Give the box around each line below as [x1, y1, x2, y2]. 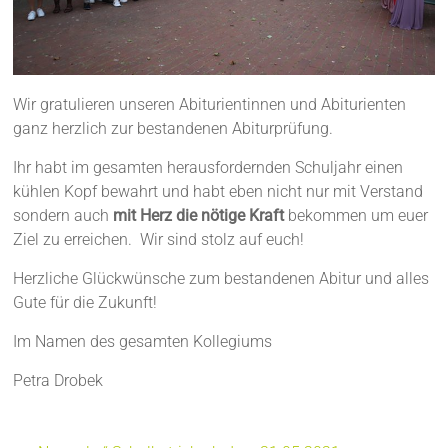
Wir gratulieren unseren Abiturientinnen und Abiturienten [13, 94, 407, 114]
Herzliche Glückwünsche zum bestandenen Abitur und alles [13, 268, 430, 288]
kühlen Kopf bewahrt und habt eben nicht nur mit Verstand [13, 181, 424, 201]
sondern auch [13, 205, 114, 225]
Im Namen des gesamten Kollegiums [13, 331, 273, 351]
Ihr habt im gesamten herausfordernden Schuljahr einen [13, 157, 404, 177]
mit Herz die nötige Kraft [113, 205, 285, 225]
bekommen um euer [284, 205, 429, 225]
